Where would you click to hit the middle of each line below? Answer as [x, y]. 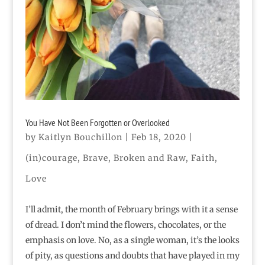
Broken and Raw [149, 158]
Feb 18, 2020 [159, 137]
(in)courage [51, 158]
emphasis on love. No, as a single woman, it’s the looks [132, 240]
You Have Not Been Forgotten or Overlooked [97, 122]
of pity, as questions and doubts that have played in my [132, 255]
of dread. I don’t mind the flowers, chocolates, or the [125, 224]
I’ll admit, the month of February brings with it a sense [131, 209]
